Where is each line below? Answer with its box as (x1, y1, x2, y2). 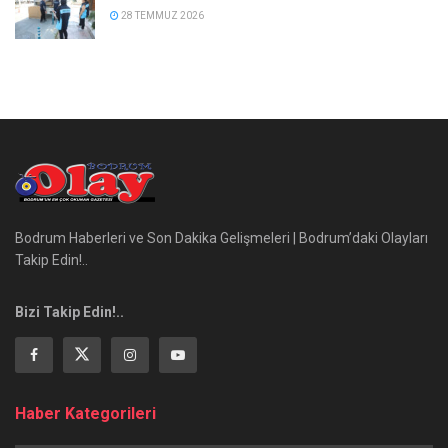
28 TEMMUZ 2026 (119, 10, 204, 22)
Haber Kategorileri (15, 403, 156, 423)
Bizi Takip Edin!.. (15, 303, 124, 320)
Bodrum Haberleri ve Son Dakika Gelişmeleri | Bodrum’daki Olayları (15, 229, 428, 246)
